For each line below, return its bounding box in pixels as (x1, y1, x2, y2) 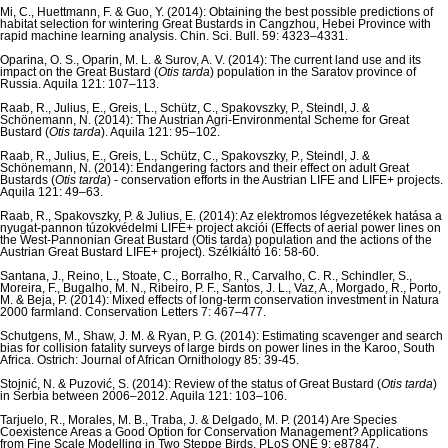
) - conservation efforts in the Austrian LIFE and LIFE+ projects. (107, 173, 443, 188)
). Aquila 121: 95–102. (101, 125, 220, 140)
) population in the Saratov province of (210, 65, 416, 80)
